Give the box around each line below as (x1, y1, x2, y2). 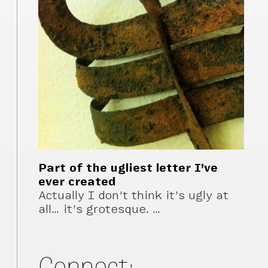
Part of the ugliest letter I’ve (38, 162, 218, 175)
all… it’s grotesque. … (38, 203, 162, 216)
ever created (38, 175, 117, 188)
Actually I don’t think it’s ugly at (38, 189, 229, 202)
